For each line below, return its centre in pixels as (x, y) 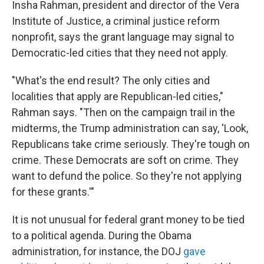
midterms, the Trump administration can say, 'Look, (130, 128)
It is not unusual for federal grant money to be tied (128, 220)
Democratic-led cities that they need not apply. (120, 53)
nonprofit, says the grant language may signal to (123, 37)
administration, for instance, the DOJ (98, 251)
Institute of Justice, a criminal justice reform (116, 21)
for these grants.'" (53, 192)
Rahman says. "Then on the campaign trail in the (123, 112)
